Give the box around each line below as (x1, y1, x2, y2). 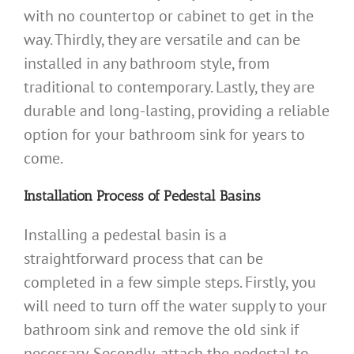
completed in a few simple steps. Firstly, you (24, 272, 316, 293)
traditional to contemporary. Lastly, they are (24, 77, 314, 98)
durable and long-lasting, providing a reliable (24, 100, 330, 122)
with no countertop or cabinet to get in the (24, 6, 314, 27)
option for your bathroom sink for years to (24, 124, 305, 145)
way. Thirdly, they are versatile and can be (24, 29, 300, 51)
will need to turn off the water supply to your (24, 296, 327, 317)
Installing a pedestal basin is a (24, 224, 227, 246)
